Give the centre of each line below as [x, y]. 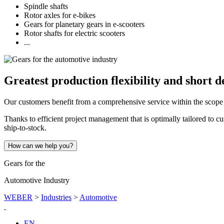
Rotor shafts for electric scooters [74, 33]
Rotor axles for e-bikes [60, 15]
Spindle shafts [46, 6]
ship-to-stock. [25, 127]
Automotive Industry [37, 180]
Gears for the [24, 163]
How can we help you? [40, 145]
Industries [56, 197]
